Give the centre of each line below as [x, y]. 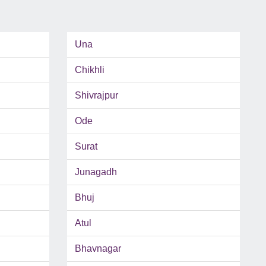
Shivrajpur [96, 96]
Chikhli [89, 70]
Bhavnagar [98, 249]
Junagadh [96, 172]
